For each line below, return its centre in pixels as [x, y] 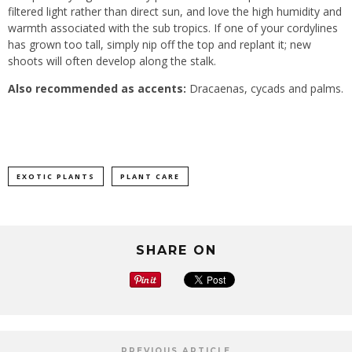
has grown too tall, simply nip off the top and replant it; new [159, 45]
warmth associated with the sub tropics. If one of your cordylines [173, 28]
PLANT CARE [150, 177]
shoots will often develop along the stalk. [112, 61]
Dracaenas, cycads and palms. [265, 89]
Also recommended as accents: [97, 89]
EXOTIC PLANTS [56, 177]
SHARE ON [176, 251]
